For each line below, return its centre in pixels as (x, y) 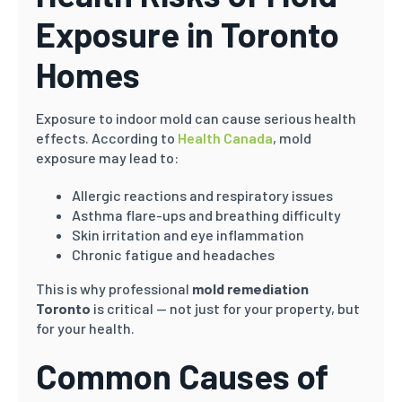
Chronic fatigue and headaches (173, 254)
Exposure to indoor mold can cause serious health (196, 118)
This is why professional (114, 288)
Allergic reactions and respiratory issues (202, 195)
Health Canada (225, 138)
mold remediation (250, 288)
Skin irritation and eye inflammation (188, 235)
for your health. (85, 328)
